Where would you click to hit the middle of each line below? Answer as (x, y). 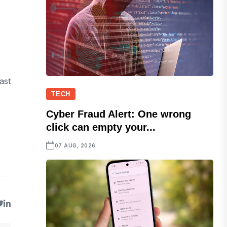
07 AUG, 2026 (75, 146)
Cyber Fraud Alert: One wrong (119, 114)
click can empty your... (101, 127)
